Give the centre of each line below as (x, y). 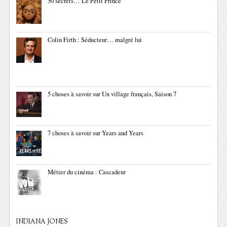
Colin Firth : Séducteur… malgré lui (95, 40)
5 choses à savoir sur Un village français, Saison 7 (112, 94)
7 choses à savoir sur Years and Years (96, 133)
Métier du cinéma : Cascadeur (87, 172)
